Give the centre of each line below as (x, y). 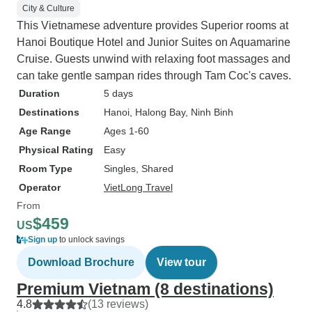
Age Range (45, 131)
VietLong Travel (138, 187)
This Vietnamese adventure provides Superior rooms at (153, 25)
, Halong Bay (157, 112)
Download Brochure (81, 262)
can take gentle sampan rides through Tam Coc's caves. (154, 76)
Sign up (42, 240)
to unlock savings (91, 240)
